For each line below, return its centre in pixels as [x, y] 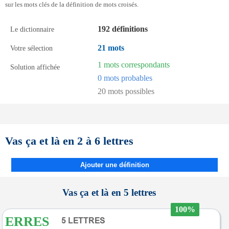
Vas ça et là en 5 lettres [109, 192]
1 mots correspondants [134, 65]
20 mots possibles [126, 91]
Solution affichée [35, 67]
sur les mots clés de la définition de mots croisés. [72, 5]
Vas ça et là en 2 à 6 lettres [69, 141]
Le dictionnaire [32, 29]
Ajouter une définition [114, 165]
